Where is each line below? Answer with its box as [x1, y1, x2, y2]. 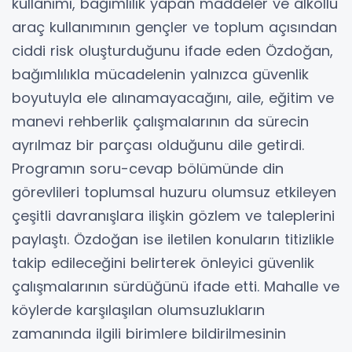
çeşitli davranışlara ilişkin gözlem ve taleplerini [12, 206, 335, 226]
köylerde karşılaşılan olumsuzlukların [12, 300, 265, 321]
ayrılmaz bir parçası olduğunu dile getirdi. [12, 135, 304, 156]
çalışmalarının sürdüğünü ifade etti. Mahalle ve [12, 277, 339, 297]
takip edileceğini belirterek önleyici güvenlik [12, 253, 314, 273]
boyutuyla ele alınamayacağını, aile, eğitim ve [12, 88, 334, 108]
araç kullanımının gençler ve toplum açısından [12, 17, 337, 38]
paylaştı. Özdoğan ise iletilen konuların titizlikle [12, 229, 334, 250]
